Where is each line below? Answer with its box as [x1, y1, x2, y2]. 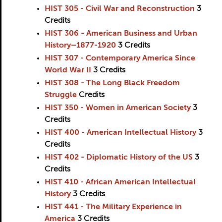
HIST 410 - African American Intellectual [44, 178, 196, 186]
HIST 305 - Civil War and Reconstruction [44, 5, 195, 13]
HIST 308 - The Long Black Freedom [44, 79, 180, 87]
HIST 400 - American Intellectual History [44, 129, 196, 137]
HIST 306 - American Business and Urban [44, 30, 197, 38]
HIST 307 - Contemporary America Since [44, 55, 195, 62]
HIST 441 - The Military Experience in [44, 203, 182, 211]
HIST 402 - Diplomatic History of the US [44, 154, 193, 162]
